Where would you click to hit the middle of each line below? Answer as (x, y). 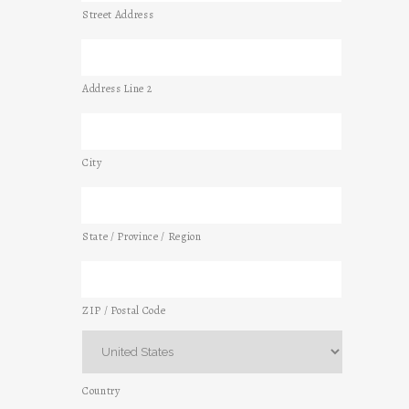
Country (101, 391)
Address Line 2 (117, 89)
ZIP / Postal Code (124, 310)
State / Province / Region (142, 236)
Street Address (118, 15)
